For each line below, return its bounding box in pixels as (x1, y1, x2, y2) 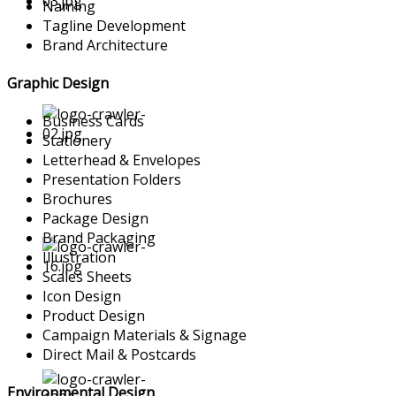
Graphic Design (7, 72, 109, 93)
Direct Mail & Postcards (42, 345, 196, 365)
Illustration (42, 247, 116, 268)
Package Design (42, 209, 148, 229)
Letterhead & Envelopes (42, 150, 201, 171)
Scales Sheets (42, 267, 132, 287)
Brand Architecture (42, 34, 168, 55)
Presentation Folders (42, 170, 181, 190)
